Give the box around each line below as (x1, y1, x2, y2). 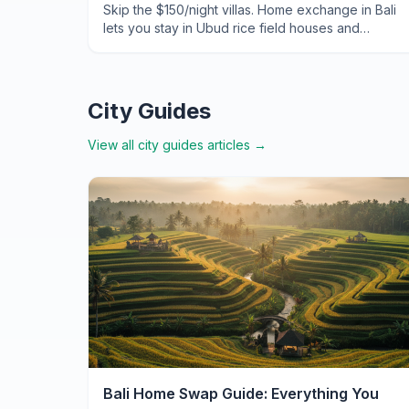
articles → (204, 137, 267, 153)
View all (88, 137, 138, 153)
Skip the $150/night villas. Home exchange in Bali (103, 2, 396, 18)
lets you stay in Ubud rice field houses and (103, 20, 360, 37)
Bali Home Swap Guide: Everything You (103, 384, 379, 404)
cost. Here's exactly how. (103, 57, 255, 73)
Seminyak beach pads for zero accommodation (103, 38, 390, 55)
